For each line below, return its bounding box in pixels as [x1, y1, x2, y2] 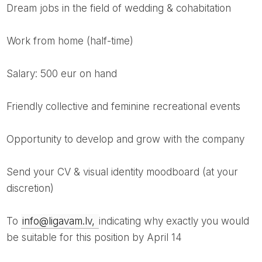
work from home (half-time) [15, 35, 133, 47]
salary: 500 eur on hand [12, 68, 117, 80]
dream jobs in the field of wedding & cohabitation [13, 2, 231, 15]
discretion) [6, 182, 54, 195]
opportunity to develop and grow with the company [13, 133, 244, 146]
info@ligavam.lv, [22, 215, 98, 227]
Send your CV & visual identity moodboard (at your [6, 166, 13, 178]
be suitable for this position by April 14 [6, 232, 182, 244]
